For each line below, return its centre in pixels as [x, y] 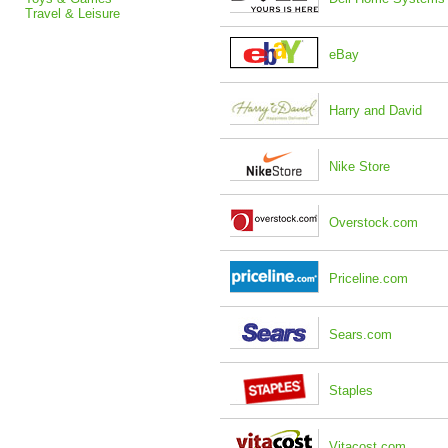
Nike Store [359, 166]
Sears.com [360, 334]
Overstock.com [373, 222]
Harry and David [375, 110]
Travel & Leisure [72, 13]
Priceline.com [368, 278]
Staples [351, 390]
